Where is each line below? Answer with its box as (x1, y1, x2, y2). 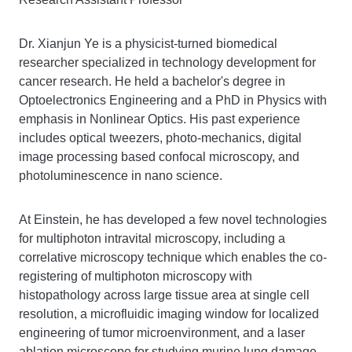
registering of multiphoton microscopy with (19, 269, 252, 283)
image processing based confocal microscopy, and (19, 150, 299, 163)
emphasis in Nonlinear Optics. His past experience (19, 112, 300, 126)
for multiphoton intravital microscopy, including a (19, 232, 285, 245)
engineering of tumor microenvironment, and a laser (19, 326, 305, 339)
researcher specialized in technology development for (19, 56, 316, 69)
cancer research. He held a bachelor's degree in (19, 75, 285, 88)
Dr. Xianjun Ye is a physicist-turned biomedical (19, 37, 277, 50)
